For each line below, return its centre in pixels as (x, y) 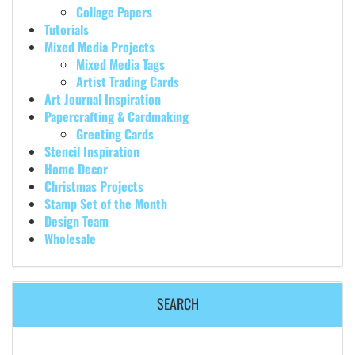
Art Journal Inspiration (103, 99)
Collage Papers (114, 12)
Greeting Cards (115, 134)
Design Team (76, 221)
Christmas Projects (94, 186)
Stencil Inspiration (92, 151)
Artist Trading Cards (128, 82)
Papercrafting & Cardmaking (116, 116)
